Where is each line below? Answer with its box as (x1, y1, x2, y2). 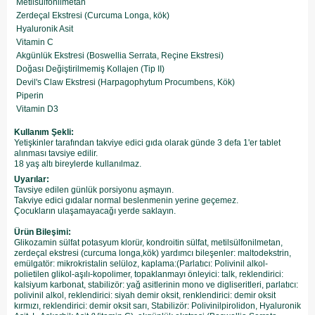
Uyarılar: (14, 174, 49, 184)
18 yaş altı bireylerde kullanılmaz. (14, 159, 141, 169)
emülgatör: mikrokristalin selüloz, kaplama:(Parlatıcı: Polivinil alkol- (14, 259, 268, 269)
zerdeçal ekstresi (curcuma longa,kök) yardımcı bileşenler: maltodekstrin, (14, 248, 291, 258)
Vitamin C (16, 37, 53, 47)
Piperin (16, 91, 44, 101)
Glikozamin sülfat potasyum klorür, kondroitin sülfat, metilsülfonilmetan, (14, 238, 283, 247)
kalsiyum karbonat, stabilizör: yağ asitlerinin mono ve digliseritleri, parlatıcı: (14, 280, 298, 290)
